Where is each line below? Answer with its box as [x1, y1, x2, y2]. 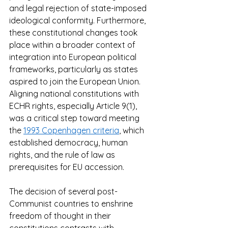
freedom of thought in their [9, 211, 113, 221]
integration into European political [9, 52, 138, 63]
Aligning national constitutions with [9, 89, 141, 99]
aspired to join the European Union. [9, 76, 142, 87]
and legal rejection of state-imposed [9, 3, 149, 14]
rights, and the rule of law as [9, 150, 117, 160]
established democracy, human [9, 137, 130, 148]
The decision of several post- [9, 186, 118, 197]
